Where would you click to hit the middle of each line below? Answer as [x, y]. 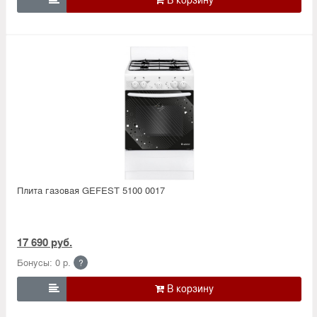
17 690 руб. [45, 242]
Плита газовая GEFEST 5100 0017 [91, 190]
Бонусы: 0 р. [44, 262]
